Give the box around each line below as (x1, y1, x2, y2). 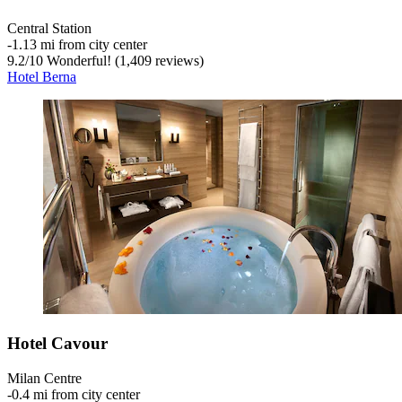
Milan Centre (7, 371, 82, 387)
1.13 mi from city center (12, 36, 147, 52)
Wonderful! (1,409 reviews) (43, 52, 204, 68)
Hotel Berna (7, 68, 76, 84)
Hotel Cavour (7, 334, 108, 354)
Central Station (7, 20, 92, 36)
